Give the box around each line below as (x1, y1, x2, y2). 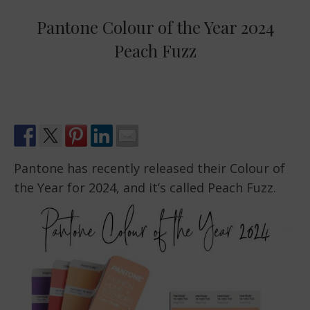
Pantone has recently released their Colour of (14, 160, 285, 177)
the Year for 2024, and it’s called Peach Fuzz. (14, 179, 276, 197)
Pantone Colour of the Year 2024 (36, 16, 274, 39)
